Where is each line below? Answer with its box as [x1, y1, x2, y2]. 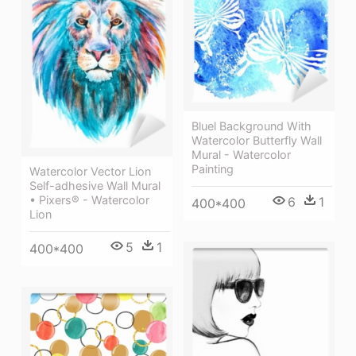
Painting [192, 162, 234, 176]
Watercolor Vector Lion [29, 164, 151, 179]
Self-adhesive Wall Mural [29, 179, 161, 193]
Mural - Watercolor [192, 148, 291, 162]
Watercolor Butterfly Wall [192, 133, 322, 148]
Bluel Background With [192, 119, 311, 133]
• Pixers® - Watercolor [29, 193, 149, 207]
